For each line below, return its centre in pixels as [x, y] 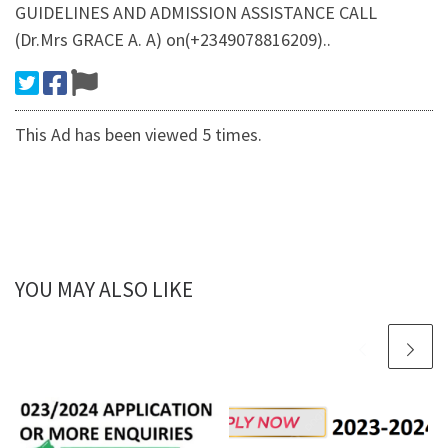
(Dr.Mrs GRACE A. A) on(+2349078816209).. [173, 40]
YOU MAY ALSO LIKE [104, 290]
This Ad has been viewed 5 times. [138, 135]
